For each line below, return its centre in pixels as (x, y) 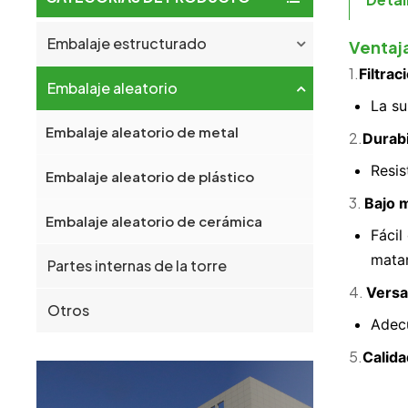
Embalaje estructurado (127, 44)
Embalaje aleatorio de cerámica (153, 221)
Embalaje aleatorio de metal (142, 132)
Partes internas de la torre (138, 266)
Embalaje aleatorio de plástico (149, 177)
